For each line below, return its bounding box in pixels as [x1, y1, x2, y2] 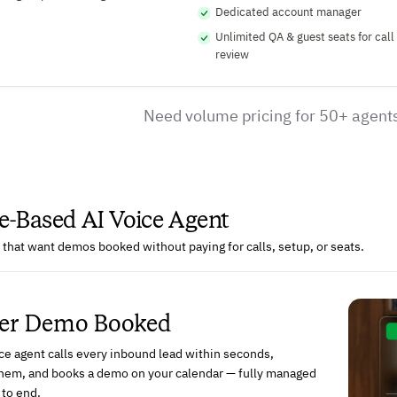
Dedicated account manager [215, 7, 362, 19]
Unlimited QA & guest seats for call [215, 32, 395, 43]
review [215, 50, 250, 61]
